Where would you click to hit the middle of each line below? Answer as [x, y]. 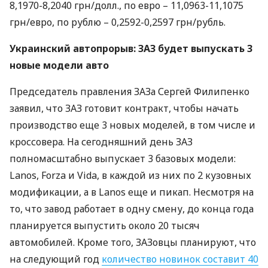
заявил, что [37, 108]
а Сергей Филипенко [200, 92]
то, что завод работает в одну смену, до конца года [132, 209]
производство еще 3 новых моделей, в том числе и [133, 125]
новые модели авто [59, 65]
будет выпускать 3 [204, 48]
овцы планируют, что [204, 242]
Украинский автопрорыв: [74, 48]
